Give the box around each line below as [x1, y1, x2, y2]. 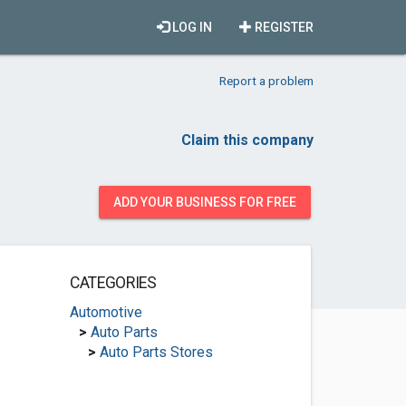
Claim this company [181, 131, 314, 149]
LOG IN [169, 20, 212, 34]
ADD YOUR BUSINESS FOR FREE [113, 195, 296, 209]
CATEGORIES [69, 274, 157, 292]
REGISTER [252, 20, 314, 34]
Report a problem [219, 73, 314, 88]
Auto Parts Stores [99, 343, 213, 361]
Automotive [69, 304, 142, 321]
